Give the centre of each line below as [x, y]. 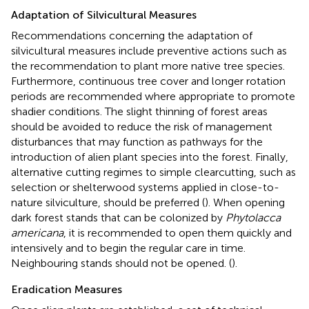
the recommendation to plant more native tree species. [148, 66]
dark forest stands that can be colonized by [118, 217]
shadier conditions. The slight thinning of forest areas [139, 111]
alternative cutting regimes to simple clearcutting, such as [153, 172]
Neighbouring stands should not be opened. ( [121, 263]
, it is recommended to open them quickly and [178, 232]
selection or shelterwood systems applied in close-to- [145, 187]
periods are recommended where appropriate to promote [153, 96]
